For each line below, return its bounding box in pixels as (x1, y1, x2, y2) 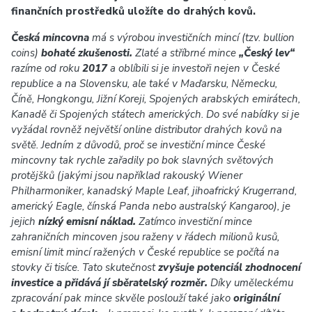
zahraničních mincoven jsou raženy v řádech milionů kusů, (11, 230, 279, 244)
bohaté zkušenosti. (41, 46, 132, 60)
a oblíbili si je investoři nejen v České (107, 61, 280, 75)
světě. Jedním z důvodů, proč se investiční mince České (11, 138, 265, 152)
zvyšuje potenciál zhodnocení (158, 260, 301, 274)
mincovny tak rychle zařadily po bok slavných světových (11, 153, 274, 167)
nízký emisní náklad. (38, 214, 136, 228)
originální (233, 291, 280, 305)
